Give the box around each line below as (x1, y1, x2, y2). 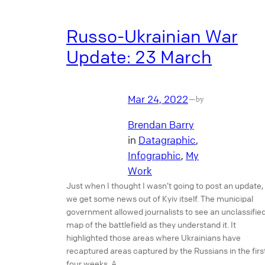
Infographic (128, 148, 181, 161)
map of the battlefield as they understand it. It (66, 218, 236, 230)
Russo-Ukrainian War (66, 25, 238, 47)
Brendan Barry (128, 118, 194, 131)
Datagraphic (138, 133, 196, 146)
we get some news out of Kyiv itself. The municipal (66, 192, 253, 203)
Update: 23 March (66, 46, 212, 67)
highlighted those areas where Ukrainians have (66, 231, 241, 243)
